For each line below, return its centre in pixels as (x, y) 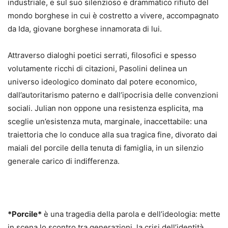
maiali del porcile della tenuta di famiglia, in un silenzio (106, 148)
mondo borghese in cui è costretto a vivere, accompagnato (113, 16)
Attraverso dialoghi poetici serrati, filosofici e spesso (102, 55)
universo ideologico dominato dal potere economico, (102, 82)
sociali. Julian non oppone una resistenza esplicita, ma (105, 108)
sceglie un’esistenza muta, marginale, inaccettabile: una (107, 122)
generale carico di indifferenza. (64, 161)
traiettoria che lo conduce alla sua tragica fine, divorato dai (112, 135)
